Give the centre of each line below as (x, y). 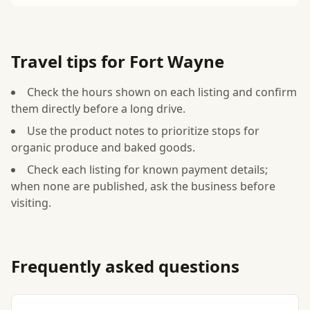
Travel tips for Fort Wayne (118, 61)
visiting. (31, 203)
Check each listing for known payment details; (147, 170)
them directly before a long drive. (98, 109)
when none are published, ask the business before (143, 186)
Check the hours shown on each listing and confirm (162, 92)
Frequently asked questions (125, 266)
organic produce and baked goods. (103, 147)
